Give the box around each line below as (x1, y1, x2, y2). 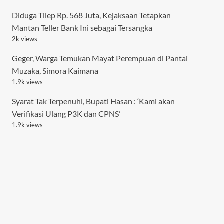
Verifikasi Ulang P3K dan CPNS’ (11, 108, 120, 118)
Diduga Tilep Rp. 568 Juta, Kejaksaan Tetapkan (11, 10, 171, 20)
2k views (11, 34, 37, 43)
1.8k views (11, 163, 43, 172)
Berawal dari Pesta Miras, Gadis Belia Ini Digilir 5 (11, 139, 178, 149)
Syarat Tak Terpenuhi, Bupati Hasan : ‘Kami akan (11, 96, 175, 106)
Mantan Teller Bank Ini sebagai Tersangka (11, 22, 152, 32)
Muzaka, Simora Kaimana (11, 65, 98, 75)
